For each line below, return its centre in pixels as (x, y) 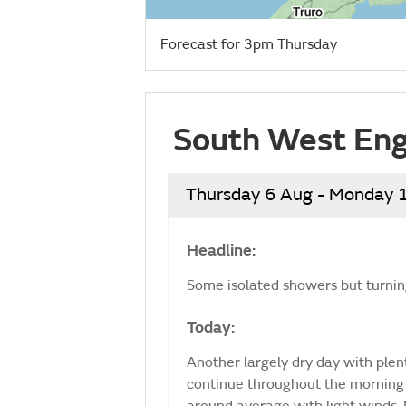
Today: (211, 328)
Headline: (221, 251)
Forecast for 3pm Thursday (249, 45)
